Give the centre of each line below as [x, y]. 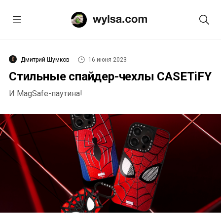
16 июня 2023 [108, 60]
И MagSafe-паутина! [46, 93]
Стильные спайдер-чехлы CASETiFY [110, 76]
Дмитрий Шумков [45, 60]
